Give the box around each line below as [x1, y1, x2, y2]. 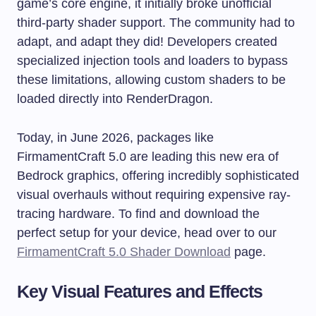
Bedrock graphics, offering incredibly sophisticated [17, 169, 299, 183]
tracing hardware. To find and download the [17, 207, 260, 221]
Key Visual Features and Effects [17, 281, 263, 302]
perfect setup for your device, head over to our [17, 226, 276, 241]
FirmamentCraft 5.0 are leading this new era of [17, 150, 279, 164]
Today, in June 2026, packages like [17, 130, 214, 145]
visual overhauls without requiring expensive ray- [17, 188, 291, 202]
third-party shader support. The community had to [17, 16, 295, 30]
